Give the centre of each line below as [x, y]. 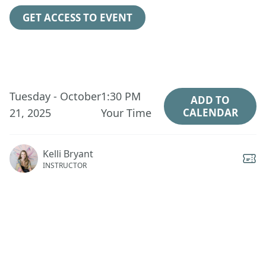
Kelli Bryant [68, 154]
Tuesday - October [55, 96]
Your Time [126, 113]
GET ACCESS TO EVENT [77, 18]
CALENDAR [210, 113]
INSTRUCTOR [65, 165]
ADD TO [210, 100]
